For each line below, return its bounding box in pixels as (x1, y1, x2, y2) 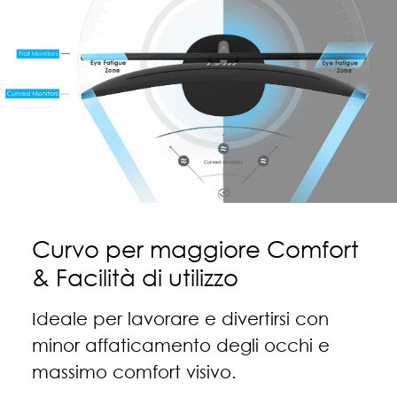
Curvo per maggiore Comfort (31, 235, 359, 264)
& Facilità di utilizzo (31, 263, 238, 292)
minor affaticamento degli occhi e (31, 334, 330, 356)
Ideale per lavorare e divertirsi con (31, 307, 329, 330)
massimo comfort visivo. (31, 361, 237, 383)
